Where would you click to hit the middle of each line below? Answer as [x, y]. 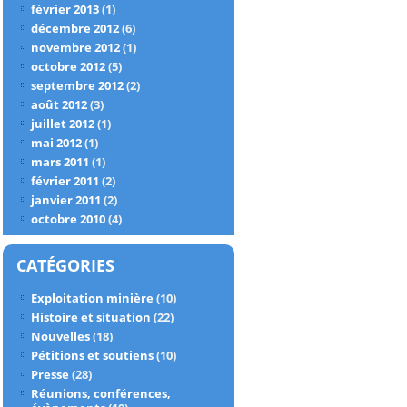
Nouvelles [60, 336]
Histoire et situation [91, 317]
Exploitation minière [92, 298]
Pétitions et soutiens [92, 355]
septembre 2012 [77, 85]
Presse [50, 374]
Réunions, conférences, [101, 393]
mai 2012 [56, 143]
